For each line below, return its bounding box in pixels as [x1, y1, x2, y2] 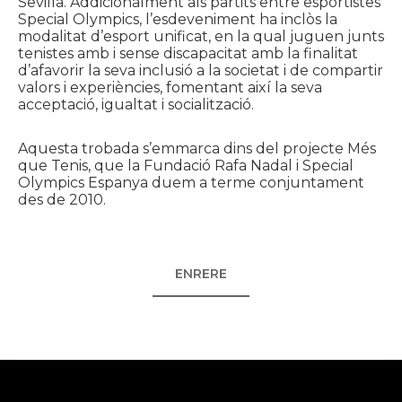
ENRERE [175, 266, 227, 282]
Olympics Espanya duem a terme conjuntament [18, 174, 364, 191]
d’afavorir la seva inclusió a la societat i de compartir [18, 62, 383, 79]
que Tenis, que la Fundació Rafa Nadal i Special [18, 157, 354, 174]
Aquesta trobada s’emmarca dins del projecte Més [18, 140, 376, 157]
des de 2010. [18, 191, 106, 208]
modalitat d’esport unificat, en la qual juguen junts [18, 28, 384, 45]
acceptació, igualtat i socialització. [18, 96, 254, 113]
